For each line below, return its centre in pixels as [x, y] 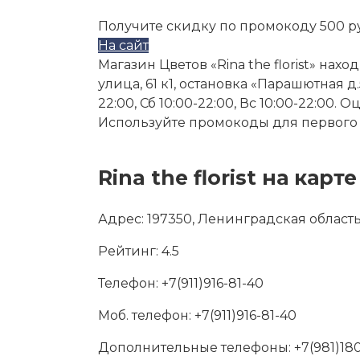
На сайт [123, 45]
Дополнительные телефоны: [194, 348]
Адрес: [123, 219]
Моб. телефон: [145, 315]
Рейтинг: [128, 251]
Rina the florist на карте [227, 178]
